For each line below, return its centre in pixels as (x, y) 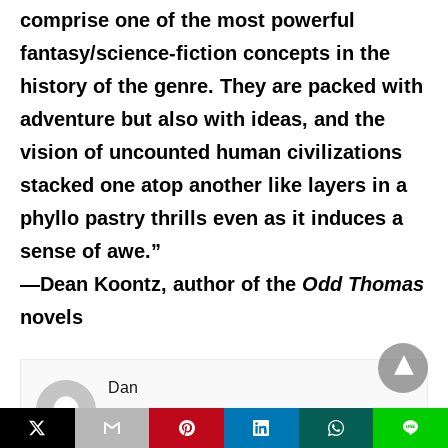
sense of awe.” (90, 251)
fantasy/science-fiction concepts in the (205, 53)
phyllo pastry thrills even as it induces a (211, 218)
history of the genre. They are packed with (221, 86)
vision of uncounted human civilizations (211, 152)
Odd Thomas (363, 284)
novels (51, 317)
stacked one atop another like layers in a (213, 185)
